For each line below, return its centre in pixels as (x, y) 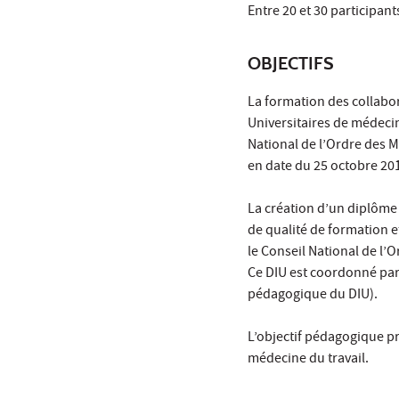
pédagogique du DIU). (313, 295)
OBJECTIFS (291, 63)
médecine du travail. (308, 359)
